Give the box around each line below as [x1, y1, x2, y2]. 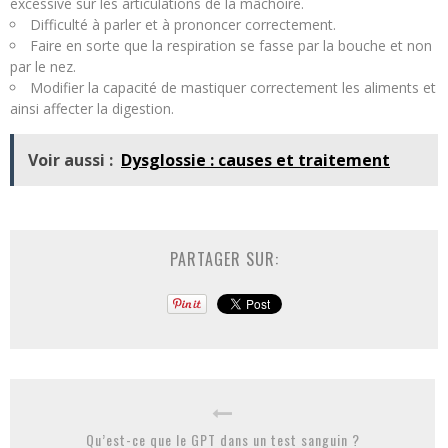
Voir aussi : [28, 148, 113, 171]
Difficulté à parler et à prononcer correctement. [30, 14, 336, 34]
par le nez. [10, 56, 76, 76]
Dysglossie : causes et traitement [121, 148, 390, 171]
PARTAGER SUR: [169, 246, 279, 271]
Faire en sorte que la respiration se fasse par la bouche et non [30, 35, 432, 55]
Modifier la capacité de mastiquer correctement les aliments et [30, 77, 436, 97]
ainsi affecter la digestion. [10, 98, 174, 118]
